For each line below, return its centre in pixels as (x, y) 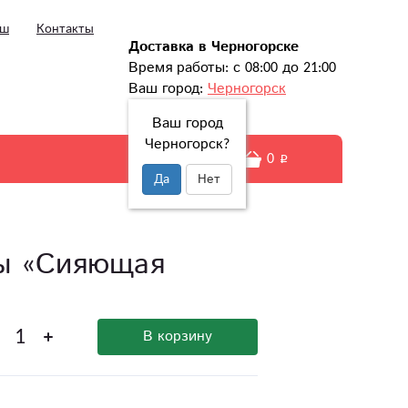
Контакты (65, 29)
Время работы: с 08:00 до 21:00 (232, 67)
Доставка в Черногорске (214, 46)
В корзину (178, 337)
